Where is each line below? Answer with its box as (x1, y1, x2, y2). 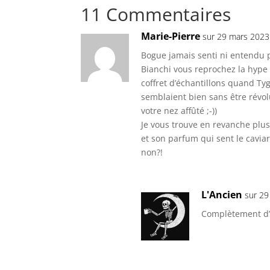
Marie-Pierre (141, 30, 201, 43)
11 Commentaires (81, 2, 231, 27)
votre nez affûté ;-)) (141, 105, 218, 117)
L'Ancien (201, 188, 243, 202)
